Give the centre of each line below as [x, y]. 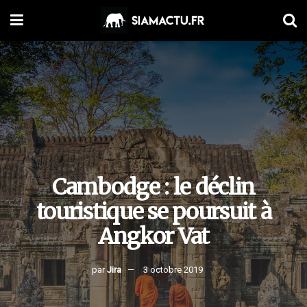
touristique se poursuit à [153, 212]
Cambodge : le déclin [153, 187]
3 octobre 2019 [173, 270]
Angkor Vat [153, 236]
